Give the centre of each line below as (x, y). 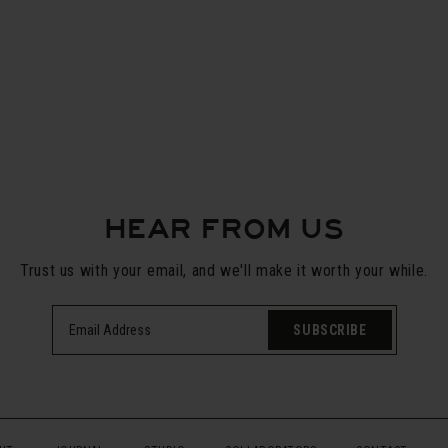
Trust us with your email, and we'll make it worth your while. (224, 271)
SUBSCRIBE (330, 330)
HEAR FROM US (224, 229)
